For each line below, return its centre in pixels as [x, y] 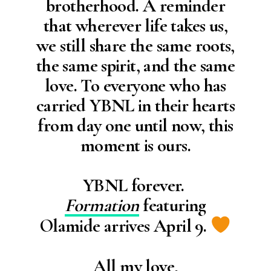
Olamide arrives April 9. [125, 226]
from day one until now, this [135, 126]
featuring [172, 206]
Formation [102, 206]
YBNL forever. [135, 186]
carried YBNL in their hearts [135, 106]
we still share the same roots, [135, 46]
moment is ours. [135, 146]
